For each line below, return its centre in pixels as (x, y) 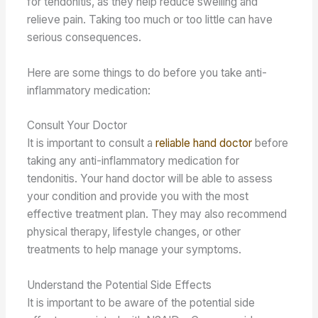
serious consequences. (84, 37)
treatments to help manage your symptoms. (135, 250)
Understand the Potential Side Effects (120, 285)
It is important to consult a (92, 143)
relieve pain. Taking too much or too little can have (150, 19)
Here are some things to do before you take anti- (147, 72)
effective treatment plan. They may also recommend (157, 214)
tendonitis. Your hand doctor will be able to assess (150, 179)
